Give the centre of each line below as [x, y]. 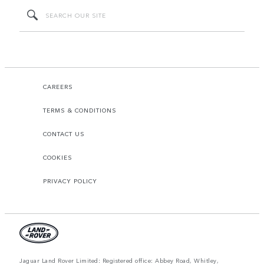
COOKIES [58, 157]
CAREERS [58, 86]
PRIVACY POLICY [70, 181]
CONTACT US [64, 133]
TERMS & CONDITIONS [80, 110]
